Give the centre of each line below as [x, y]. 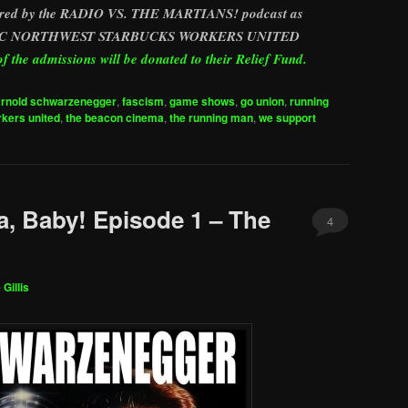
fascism [143, 101]
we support [287, 117]
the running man [211, 117]
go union [262, 101]
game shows [202, 101]
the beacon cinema [115, 117]
